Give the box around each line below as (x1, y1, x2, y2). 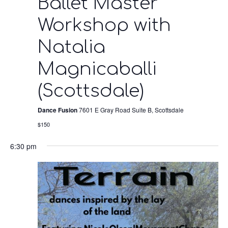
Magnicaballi (37, 59, 157, 79)
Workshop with (37, 15, 171, 35)
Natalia (37, 37, 105, 57)
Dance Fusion (37, 105, 79, 115)
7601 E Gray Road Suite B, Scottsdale (78, 105, 184, 114)
